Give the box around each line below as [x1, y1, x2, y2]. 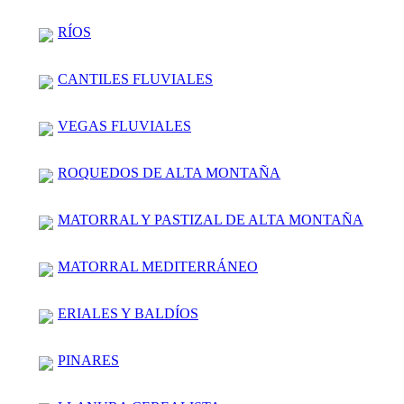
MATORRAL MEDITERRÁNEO [58, 258, 258, 274]
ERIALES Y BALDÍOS [58, 305, 198, 321]
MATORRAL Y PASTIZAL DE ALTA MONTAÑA [58, 211, 363, 227]
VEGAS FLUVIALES [58, 117, 191, 133]
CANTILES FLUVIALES [58, 70, 213, 87]
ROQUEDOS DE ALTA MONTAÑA [58, 164, 280, 180]
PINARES [58, 352, 119, 368]
